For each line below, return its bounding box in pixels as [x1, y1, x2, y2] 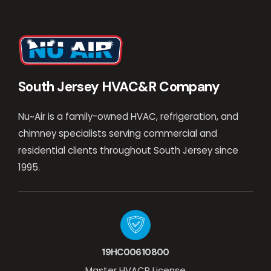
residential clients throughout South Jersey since [18, 144, 238, 157]
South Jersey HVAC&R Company [18, 78, 220, 96]
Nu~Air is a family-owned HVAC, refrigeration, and [18, 110, 238, 123]
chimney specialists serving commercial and [18, 127, 217, 140]
